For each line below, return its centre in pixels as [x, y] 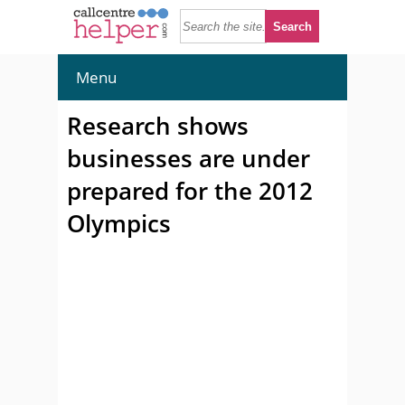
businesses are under [188, 158]
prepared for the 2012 [190, 191]
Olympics [119, 223]
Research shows [158, 126]
